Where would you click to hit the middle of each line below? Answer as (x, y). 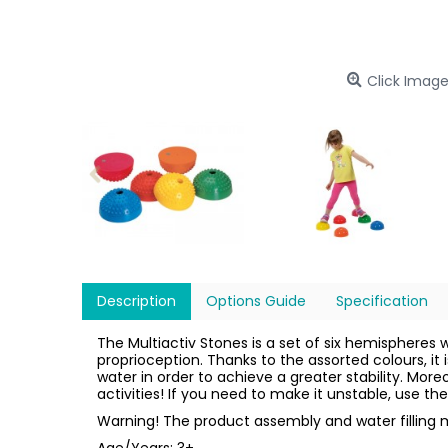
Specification (382, 301)
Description (136, 301)
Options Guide (256, 301)
